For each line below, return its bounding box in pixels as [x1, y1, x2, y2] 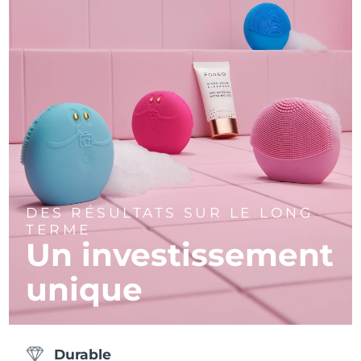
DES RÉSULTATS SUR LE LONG [26, 204, 313, 222]
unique [26, 270, 143, 309]
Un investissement [26, 235, 334, 275]
